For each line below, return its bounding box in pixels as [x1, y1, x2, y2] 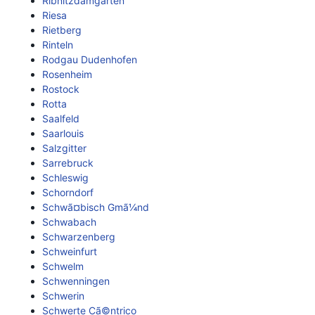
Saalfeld [42, 112, 79, 124]
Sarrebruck [42, 157, 94, 169]
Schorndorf [42, 186, 94, 198]
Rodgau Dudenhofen [42, 53, 137, 65]
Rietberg [42, 24, 82, 36]
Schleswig [42, 172, 89, 184]
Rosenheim [42, 68, 92, 80]
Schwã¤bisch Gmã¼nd [42, 201, 149, 213]
